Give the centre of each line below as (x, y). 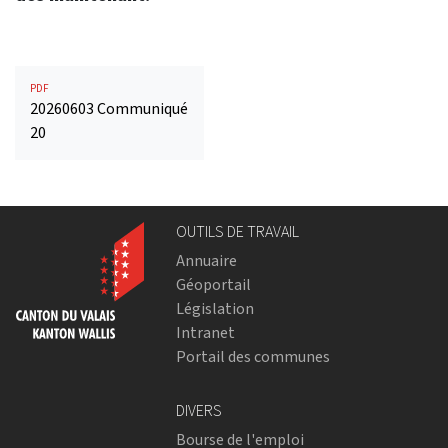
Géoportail (213, 285)
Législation (215, 309)
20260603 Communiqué (109, 109)
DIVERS (199, 411)
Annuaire (206, 261)
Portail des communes (253, 357)
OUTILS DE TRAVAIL (237, 232)
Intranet (205, 333)
